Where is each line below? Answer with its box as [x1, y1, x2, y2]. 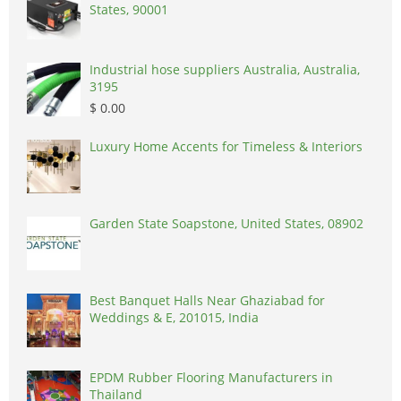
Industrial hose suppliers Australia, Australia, [90, 61, 360, 79]
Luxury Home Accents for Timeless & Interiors [311, 138, 363, 156]
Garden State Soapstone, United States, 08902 [90, 215, 363, 233]
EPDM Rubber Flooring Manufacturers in [90, 369, 333, 387]
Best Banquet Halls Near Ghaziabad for [90, 292, 325, 310]
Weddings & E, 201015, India [90, 309, 259, 327]
